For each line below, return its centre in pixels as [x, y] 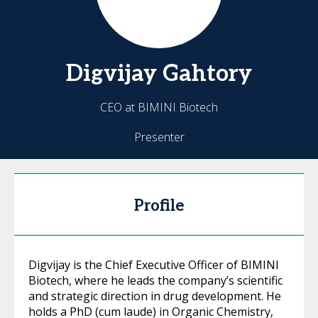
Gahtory [207, 74]
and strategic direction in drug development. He [155, 296]
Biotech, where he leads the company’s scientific [155, 280]
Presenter [159, 137]
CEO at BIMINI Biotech [159, 107]
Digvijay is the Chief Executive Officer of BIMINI [154, 265]
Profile [159, 206]
